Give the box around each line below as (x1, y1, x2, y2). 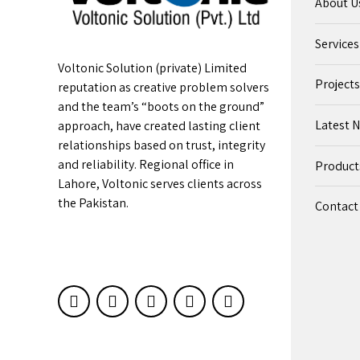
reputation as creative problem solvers (58, 78, 269, 96)
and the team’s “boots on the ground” (58, 97, 264, 115)
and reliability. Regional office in (58, 155, 234, 173)
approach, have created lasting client (58, 117, 260, 134)
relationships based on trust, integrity (58, 136, 265, 153)
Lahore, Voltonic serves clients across (58, 174, 262, 192)
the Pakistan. (58, 194, 129, 211)
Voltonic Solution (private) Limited (58, 59, 247, 76)
